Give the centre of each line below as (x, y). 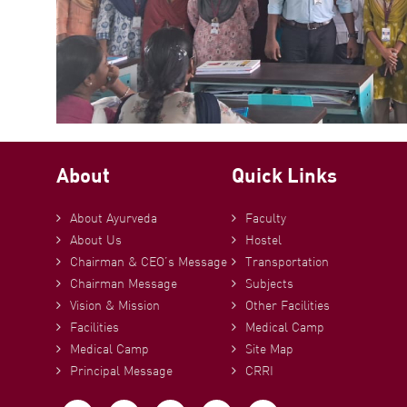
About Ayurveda (114, 218)
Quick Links (285, 174)
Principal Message (121, 371)
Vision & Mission (115, 305)
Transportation (288, 262)
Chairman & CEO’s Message (149, 262)
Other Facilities (288, 305)
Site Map (270, 349)
